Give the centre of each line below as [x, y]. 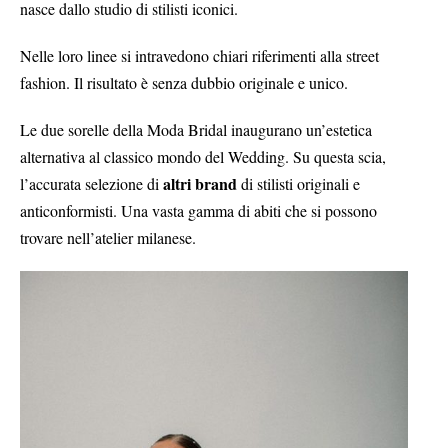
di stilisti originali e [298, 184]
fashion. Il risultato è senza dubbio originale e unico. [184, 83]
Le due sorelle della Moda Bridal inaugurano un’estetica [196, 130]
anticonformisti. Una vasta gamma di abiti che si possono [198, 211]
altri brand [200, 184]
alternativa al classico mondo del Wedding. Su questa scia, [203, 157]
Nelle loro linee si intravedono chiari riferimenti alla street [199, 56]
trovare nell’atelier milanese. [110, 238]
